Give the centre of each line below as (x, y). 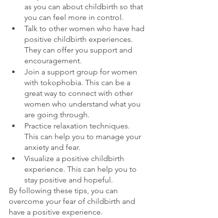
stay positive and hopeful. (69, 180)
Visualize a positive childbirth (75, 158)
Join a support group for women (82, 72)
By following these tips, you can (64, 191)
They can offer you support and (79, 50)
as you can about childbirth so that (85, 7)
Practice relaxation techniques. (78, 126)
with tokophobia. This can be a (78, 82)
